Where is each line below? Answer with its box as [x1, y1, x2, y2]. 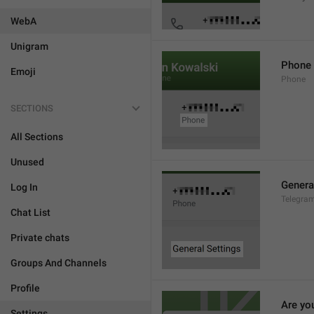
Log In [11, 182, 38, 193]
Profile [11, 282, 40, 294]
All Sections [11, 131, 63, 142]
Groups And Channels [11, 257, 107, 268]
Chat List [11, 207, 50, 218]
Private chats [11, 232, 69, 243]
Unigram [11, 41, 48, 52]
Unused [11, 156, 44, 168]
